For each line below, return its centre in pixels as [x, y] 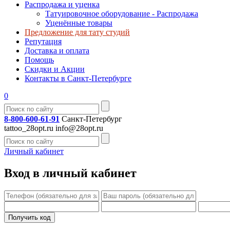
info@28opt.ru [79, 128]
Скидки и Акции [55, 69]
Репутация [43, 41]
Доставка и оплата [57, 51]
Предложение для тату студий [77, 32]
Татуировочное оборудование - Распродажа [122, 14]
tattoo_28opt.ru [29, 128]
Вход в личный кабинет [70, 173]
